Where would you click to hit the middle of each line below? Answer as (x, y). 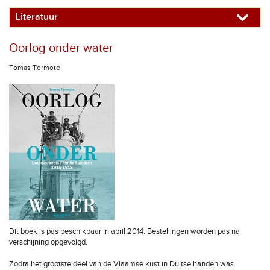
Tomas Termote (35, 67)
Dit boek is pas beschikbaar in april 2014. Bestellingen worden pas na (124, 231)
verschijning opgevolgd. (48, 242)
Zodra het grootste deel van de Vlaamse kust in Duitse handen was (121, 264)
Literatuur (37, 17)
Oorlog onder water (61, 48)
